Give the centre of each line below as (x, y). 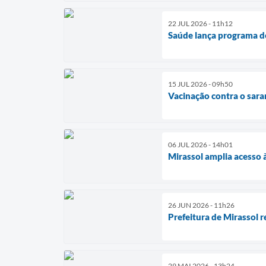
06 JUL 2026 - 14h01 (200, 144)
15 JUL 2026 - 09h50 (200, 84)
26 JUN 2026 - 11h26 (201, 205)
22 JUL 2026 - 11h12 (200, 23)
